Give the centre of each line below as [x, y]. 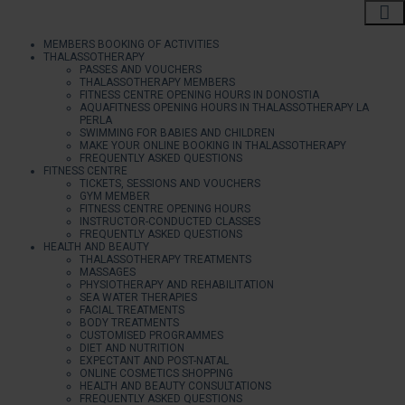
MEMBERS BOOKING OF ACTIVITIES [131, 44]
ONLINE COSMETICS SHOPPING [156, 373]
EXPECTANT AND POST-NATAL [154, 361]
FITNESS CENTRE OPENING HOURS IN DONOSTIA [199, 95]
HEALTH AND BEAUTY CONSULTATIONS [175, 386]
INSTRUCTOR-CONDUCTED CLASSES [170, 221]
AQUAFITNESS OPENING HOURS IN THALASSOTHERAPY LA [224, 108]
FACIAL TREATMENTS [132, 310]
